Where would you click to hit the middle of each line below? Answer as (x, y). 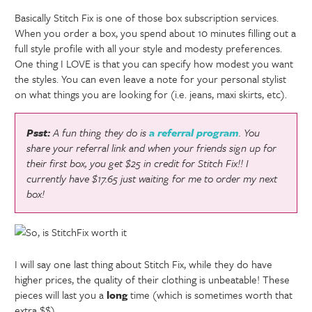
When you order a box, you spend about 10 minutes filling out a (156, 33)
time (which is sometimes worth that (210, 295)
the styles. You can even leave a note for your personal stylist (151, 79)
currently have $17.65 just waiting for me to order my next (152, 179)
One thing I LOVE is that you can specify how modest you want (154, 64)
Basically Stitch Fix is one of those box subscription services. (147, 18)
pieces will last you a (61, 295)
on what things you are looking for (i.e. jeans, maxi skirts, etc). (151, 94)
